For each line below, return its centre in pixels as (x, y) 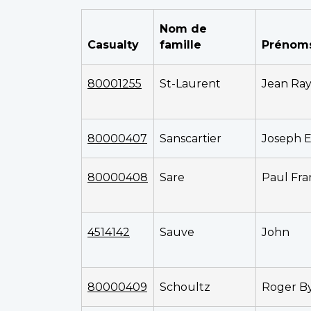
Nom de (183, 28)
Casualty (113, 44)
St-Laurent (190, 83)
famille (180, 44)
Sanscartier (191, 138)
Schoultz (185, 287)
